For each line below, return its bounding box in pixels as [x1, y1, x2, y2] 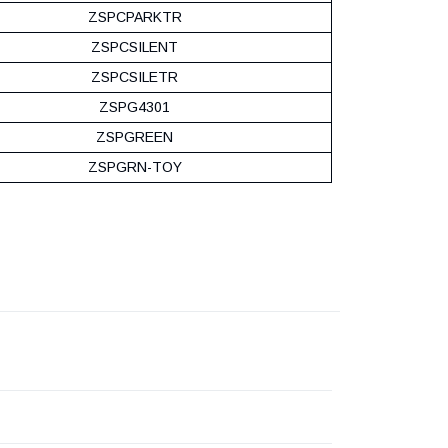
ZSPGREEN [96, 128, 173, 145]
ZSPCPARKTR [87, 8, 182, 25]
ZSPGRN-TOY [87, 158, 182, 175]
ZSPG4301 [99, 98, 170, 115]
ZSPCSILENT [91, 38, 178, 55]
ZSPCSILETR [91, 68, 178, 85]
